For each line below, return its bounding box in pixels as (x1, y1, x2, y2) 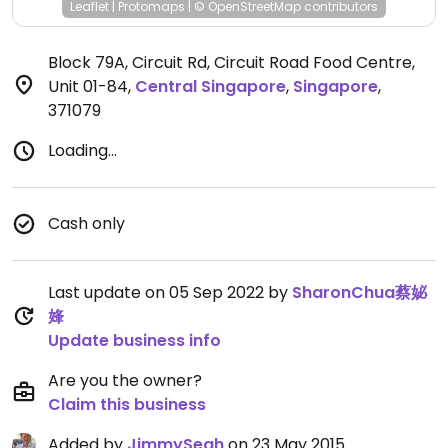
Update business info (48, 329, 221, 352)
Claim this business (48, 393, 206, 416)
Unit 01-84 (48, 75, 128, 98)
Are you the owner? (48, 369, 202, 392)
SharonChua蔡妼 (292, 281, 427, 304)
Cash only (48, 212, 125, 235)
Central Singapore (135, 75, 286, 98)
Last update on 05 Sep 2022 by (48, 281, 292, 304)
